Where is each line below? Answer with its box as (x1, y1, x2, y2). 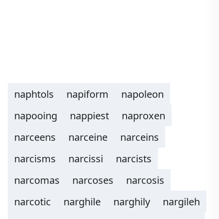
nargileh (163, 195, 200, 208)
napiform (66, 88, 109, 101)
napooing (14, 109, 57, 122)
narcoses (72, 174, 113, 187)
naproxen (122, 109, 165, 122)
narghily (113, 195, 150, 208)
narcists (116, 152, 152, 165)
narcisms (14, 152, 56, 165)
